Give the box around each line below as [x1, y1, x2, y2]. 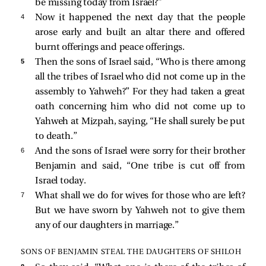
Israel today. [35, 176, 86, 186]
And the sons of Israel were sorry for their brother [35, 146, 245, 156]
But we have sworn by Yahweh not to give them [35, 205, 245, 216]
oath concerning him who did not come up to [35, 102, 245, 112]
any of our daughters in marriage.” [35, 220, 179, 230]
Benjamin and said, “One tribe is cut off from [35, 161, 245, 171]
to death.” [35, 131, 77, 141]
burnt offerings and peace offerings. [35, 42, 185, 52]
